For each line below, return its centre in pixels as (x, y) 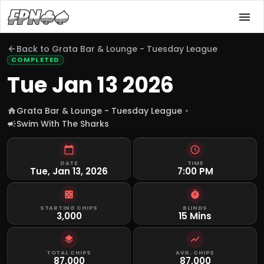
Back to (34, 49)
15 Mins (195, 216)
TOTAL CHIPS (69, 253)
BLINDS (195, 208)
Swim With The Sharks (63, 124)
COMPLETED (35, 60)
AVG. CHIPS (195, 253)
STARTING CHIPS (69, 208)
